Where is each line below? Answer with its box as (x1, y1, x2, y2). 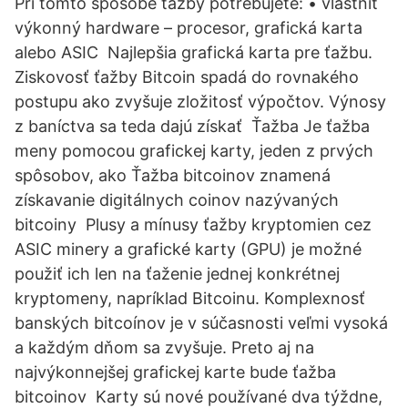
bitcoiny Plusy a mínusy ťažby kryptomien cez (15, 215, 372, 234)
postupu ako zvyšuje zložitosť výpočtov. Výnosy (15, 92, 386, 111)
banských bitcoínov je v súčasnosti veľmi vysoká (15, 313, 388, 332)
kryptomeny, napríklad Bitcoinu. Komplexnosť (15, 289, 365, 308)
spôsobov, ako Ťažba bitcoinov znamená (15, 166, 331, 185)
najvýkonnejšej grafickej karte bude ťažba (15, 362, 336, 382)
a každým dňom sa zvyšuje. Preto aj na (15, 338, 314, 357)
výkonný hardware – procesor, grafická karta (15, 18, 362, 37)
